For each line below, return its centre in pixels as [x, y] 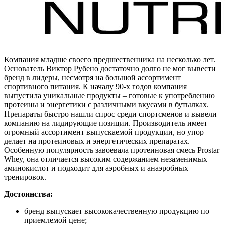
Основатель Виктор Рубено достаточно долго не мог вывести [110, 69]
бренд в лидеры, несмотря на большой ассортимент [92, 78]
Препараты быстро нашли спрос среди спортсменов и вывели [110, 114]
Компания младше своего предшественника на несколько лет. [110, 60]
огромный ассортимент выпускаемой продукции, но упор [104, 132]
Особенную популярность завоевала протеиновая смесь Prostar [112, 150]
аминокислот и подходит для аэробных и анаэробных [96, 168]
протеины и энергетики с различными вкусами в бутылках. [106, 105]
